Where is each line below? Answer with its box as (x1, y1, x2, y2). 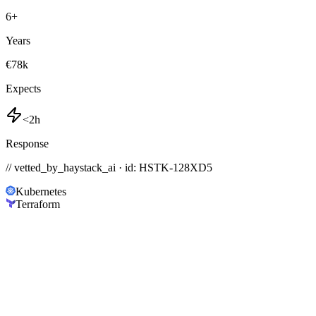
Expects (6, 83, 41, 95)
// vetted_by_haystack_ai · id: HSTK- (6, 162, 173, 174)
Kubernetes (16, 186, 66, 198)
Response (6, 138, 49, 150)
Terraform (16, 198, 60, 211)
